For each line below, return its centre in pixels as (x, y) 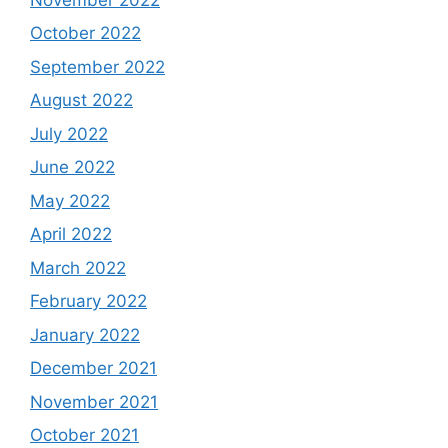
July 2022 (69, 133)
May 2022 (70, 200)
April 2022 (71, 234)
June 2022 (72, 167)
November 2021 (94, 401)
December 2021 (93, 368)
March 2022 (78, 267)
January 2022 (85, 334)
